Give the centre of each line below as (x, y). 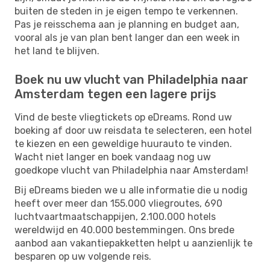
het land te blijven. (57, 51)
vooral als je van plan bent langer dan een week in (127, 37)
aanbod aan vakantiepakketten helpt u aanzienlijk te (133, 243)
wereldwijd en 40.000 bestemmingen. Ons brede (124, 230)
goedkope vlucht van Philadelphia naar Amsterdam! (131, 170)
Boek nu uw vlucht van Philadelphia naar (131, 79)
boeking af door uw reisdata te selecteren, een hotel (133, 130)
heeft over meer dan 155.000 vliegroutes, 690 (118, 203)
